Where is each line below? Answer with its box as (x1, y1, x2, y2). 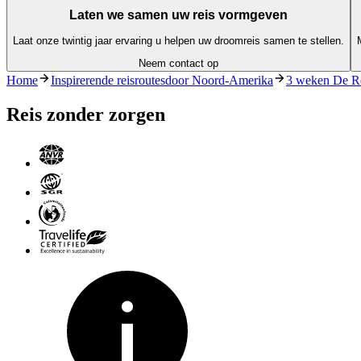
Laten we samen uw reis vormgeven (69, 7, 288, 22)
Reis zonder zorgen (6, 104, 165, 126)
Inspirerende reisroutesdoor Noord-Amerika (51, 73, 273, 88)
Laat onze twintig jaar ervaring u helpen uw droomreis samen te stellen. (13, 35, 344, 48)
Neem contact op (139, 57, 218, 70)
